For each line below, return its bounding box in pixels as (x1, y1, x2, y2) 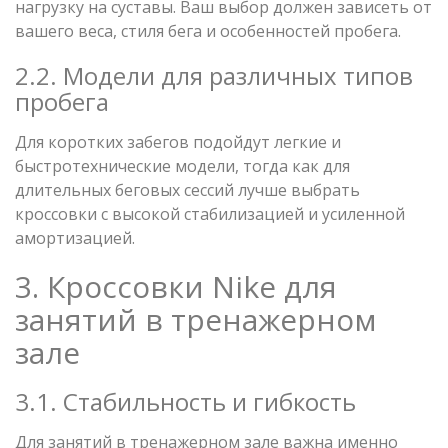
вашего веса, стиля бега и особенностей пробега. (15, 19, 401, 42)
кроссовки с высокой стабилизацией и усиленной (15, 202, 405, 225)
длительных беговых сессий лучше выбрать (15, 178, 360, 201)
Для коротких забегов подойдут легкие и (15, 130, 341, 153)
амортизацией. (15, 226, 135, 249)
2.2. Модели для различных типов (15, 58, 413, 92)
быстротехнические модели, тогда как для (15, 154, 350, 177)
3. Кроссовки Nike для (15, 265, 337, 307)
